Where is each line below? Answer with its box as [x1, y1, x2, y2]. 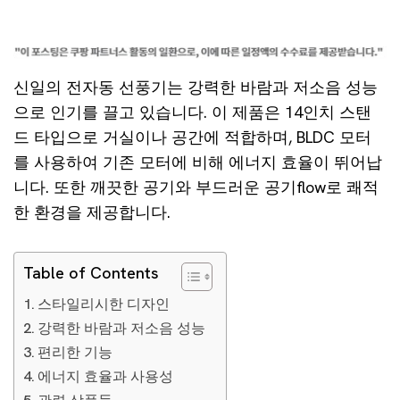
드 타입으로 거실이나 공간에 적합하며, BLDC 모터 [13, 127, 371, 147]
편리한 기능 [37, 343, 113, 362]
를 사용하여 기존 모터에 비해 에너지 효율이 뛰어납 [13, 152, 382, 172]
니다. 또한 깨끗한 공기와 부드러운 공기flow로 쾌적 [13, 177, 379, 197]
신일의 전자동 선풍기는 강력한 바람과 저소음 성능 [13, 77, 378, 97]
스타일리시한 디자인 [37, 295, 171, 313]
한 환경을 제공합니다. [13, 202, 171, 222]
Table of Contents [23, 262, 159, 284]
